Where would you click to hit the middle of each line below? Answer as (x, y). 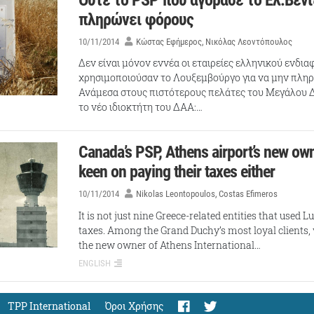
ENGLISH (95, 263)
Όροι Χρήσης (134, 306)
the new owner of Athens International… (170, 245)
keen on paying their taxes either (177, 172)
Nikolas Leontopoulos (176, 194)
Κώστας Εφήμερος (169, 42)
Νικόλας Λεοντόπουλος (249, 42)
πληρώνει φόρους (136, 20)
